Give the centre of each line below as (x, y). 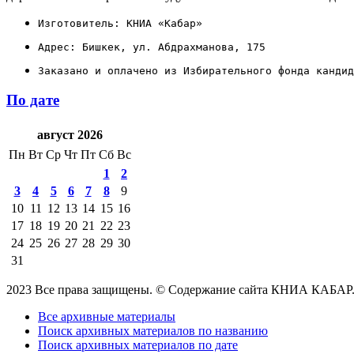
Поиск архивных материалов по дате (138, 345)
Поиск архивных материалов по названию (153, 331)
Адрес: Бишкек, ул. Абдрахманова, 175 (152, 47)
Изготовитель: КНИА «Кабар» (120, 23)
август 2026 (70, 135)
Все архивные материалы (107, 317)
